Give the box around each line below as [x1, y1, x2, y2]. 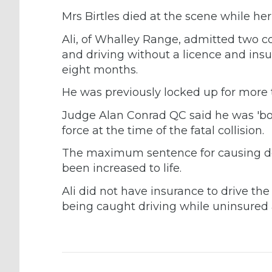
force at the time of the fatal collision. [62, 123, 264, 137]
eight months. [62, 63, 138, 76]
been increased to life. [62, 161, 182, 175]
